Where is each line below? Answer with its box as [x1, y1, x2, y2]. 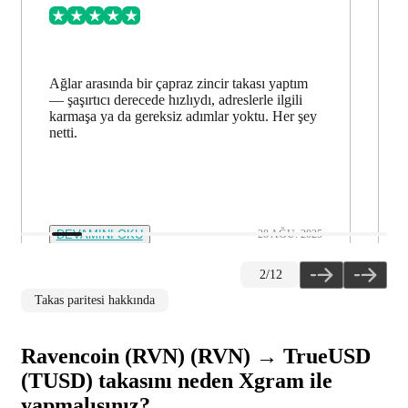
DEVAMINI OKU [56, 227, 143, 241]
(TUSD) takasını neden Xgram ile [21, 368, 332, 393]
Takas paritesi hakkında [35, 292, 155, 307]
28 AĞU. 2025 [258, 227, 323, 240]
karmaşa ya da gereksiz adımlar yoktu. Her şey [48, 107, 317, 124]
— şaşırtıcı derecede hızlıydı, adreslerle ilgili [48, 91, 302, 107]
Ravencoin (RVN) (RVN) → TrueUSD [21, 343, 371, 368]
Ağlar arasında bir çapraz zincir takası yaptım [48, 75, 308, 91]
